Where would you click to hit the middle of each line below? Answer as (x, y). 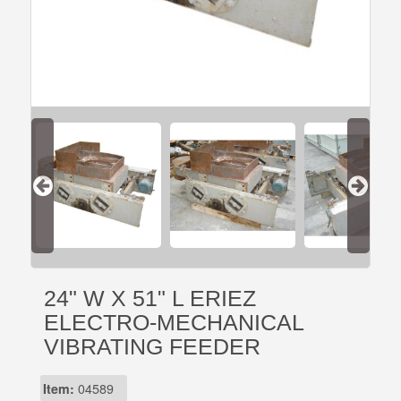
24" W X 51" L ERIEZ (150, 299)
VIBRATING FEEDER (153, 347)
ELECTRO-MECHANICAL (174, 323)
